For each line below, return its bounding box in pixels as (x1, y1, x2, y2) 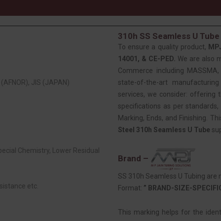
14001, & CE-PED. (118, 54, 176, 63)
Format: (118, 184, 144, 192)
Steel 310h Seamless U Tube (118, 125, 210, 134)
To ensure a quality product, (118, 42, 209, 51)
